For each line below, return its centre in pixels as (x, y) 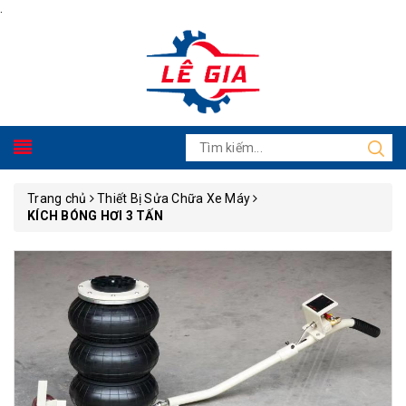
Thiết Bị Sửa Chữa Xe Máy (174, 198)
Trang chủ (57, 198)
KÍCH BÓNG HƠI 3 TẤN (95, 216)
